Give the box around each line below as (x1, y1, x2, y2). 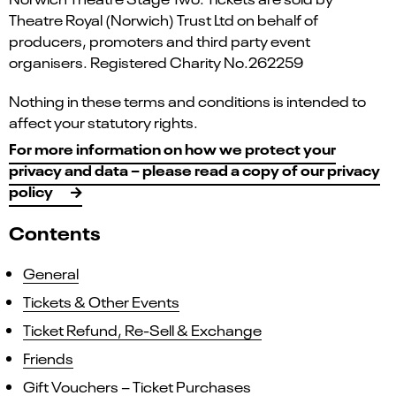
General (23, 263, 79, 283)
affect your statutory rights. (9, 112, 198, 132)
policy (9, 180, 53, 202)
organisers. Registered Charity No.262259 (9, 52, 303, 72)
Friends (23, 347, 73, 368)
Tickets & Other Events (23, 291, 179, 311)
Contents (9, 219, 101, 246)
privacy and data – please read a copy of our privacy (9, 159, 380, 180)
